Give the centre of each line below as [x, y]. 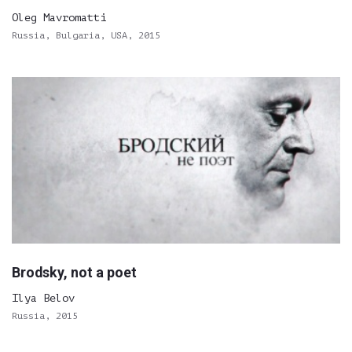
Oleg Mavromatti [59, 18]
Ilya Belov [43, 298]
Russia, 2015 [45, 316]
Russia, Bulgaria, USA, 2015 [86, 35]
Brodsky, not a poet [74, 272]
